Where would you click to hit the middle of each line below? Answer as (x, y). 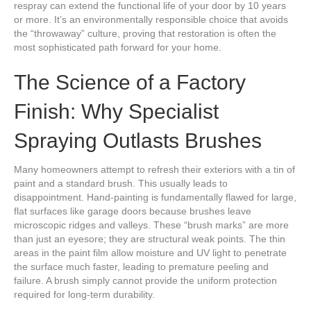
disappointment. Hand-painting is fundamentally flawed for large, (155, 197)
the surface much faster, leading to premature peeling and (141, 267)
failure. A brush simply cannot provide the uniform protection (145, 281)
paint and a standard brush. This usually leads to (121, 184)
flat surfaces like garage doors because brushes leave (133, 211)
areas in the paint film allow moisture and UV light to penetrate (150, 253)
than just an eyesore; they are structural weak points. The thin (150, 239)
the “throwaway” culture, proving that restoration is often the (145, 34)
